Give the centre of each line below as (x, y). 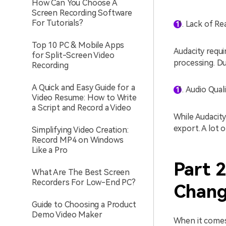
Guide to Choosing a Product (84, 205)
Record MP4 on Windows (78, 140)
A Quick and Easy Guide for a (83, 88)
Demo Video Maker (67, 215)
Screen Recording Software (82, 13)
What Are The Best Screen (81, 172)
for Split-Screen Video (73, 55)
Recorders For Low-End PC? (84, 182)
